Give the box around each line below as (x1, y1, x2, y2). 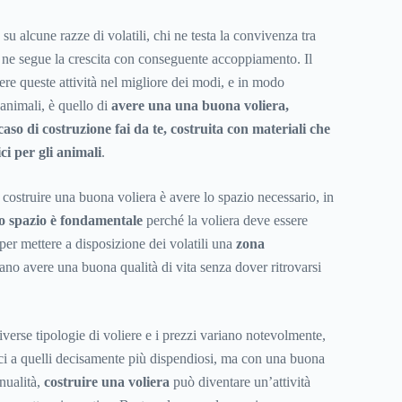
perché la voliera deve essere (142, 213, 308, 229)
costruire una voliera (43, 374, 170, 390)
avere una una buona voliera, (110, 98, 289, 114)
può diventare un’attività (169, 374, 310, 390)
